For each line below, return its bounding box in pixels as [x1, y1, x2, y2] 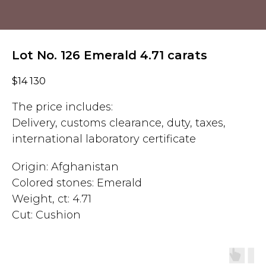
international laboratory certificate [12, 132, 196, 146]
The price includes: [12, 100, 113, 114]
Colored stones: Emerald [12, 176, 142, 190]
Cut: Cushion [12, 208, 81, 222]
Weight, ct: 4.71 [12, 192, 91, 206]
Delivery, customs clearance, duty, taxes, [12, 116, 226, 130]
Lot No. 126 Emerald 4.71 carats [12, 48, 207, 62]
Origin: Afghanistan [12, 160, 119, 174]
